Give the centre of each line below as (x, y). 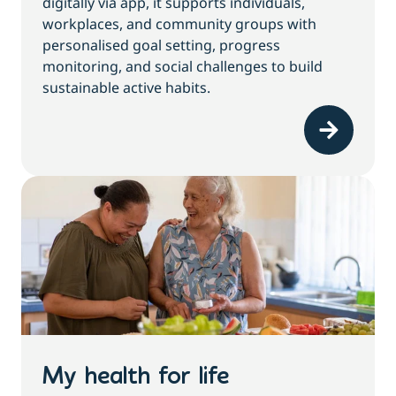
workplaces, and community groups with (179, 24)
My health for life (136, 378)
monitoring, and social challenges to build (183, 67)
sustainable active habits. (126, 88)
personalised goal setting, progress (161, 46)
